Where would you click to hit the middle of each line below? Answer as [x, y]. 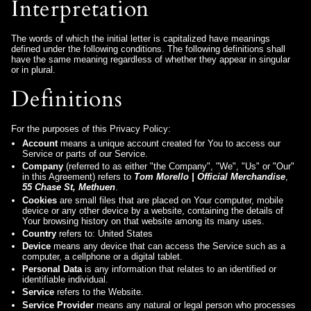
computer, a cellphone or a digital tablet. [102, 256]
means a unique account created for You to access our [169, 144]
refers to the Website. [99, 292]
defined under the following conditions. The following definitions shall [148, 49]
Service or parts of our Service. [85, 154]
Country [39, 233]
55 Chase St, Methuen [69, 187]
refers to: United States [104, 233]
